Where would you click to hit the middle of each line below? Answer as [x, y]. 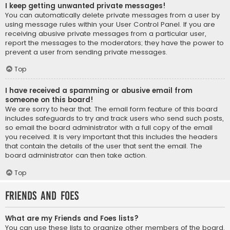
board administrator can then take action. [76, 156]
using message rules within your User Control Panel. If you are [110, 24]
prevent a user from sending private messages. [86, 52]
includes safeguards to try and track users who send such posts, [114, 119]
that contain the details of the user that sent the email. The [104, 146]
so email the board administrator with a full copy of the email [109, 128]
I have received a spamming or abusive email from [99, 91]
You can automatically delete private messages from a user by [112, 15]
